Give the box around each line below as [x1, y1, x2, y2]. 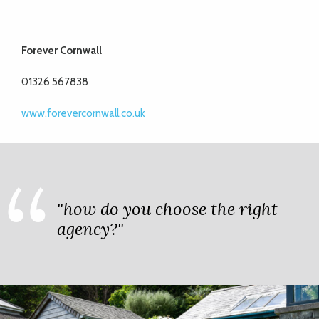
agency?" [57, 218, 124, 240]
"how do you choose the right [57, 198, 278, 220]
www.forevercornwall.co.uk [21, 107, 145, 120]
